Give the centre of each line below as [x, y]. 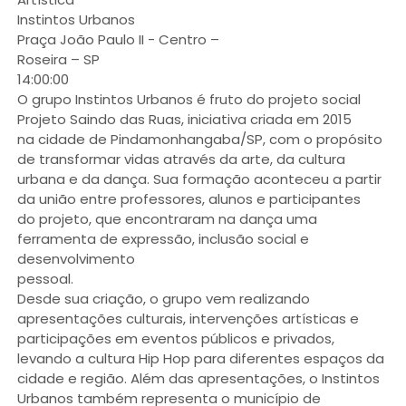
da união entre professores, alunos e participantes [188, 199]
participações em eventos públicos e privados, [175, 339]
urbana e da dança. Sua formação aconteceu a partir [199, 179]
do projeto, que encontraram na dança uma [167, 219]
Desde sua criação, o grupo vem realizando [163, 299]
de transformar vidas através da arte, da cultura [181, 159]
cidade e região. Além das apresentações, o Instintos [198, 379]
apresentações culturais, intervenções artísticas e [188, 319]
